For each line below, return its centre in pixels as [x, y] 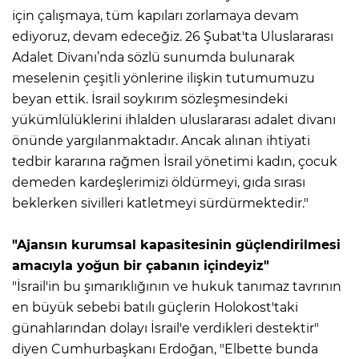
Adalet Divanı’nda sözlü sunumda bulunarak [153, 57]
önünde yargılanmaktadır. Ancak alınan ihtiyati [161, 140]
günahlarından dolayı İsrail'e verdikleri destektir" [165, 328]
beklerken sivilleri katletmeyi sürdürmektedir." [160, 203]
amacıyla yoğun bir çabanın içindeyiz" [141, 265]
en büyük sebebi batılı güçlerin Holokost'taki [155, 307]
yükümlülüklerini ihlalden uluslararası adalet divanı [174, 119]
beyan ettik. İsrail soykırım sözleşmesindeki [150, 99]
